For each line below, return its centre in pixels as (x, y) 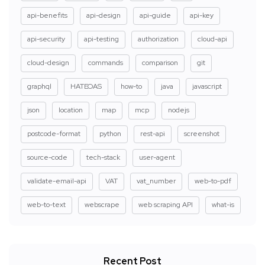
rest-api (153, 133)
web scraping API (166, 204)
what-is (223, 204)
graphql (39, 86)
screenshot (202, 133)
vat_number (156, 181)
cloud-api (212, 39)
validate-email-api (57, 181)
